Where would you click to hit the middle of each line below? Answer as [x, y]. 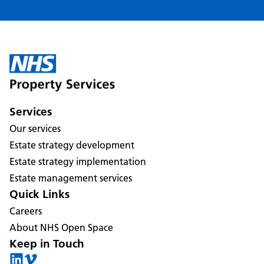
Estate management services [71, 178]
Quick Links [39, 194]
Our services [35, 129]
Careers [26, 211]
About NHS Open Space [61, 228]
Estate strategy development [72, 145]
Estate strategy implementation [78, 162]
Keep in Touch [47, 244]
